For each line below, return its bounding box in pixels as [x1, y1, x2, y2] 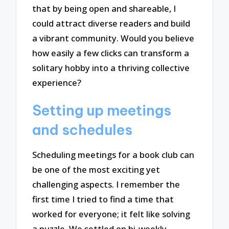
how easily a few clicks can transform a [32, 47, 190, 59]
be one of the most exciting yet [32, 164, 161, 176]
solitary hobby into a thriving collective [32, 62, 190, 74]
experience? [32, 77, 82, 89]
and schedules [32, 120, 133, 139]
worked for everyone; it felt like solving [32, 208, 191, 220]
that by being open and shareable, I [32, 3, 176, 15]
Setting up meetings [32, 101, 172, 119]
